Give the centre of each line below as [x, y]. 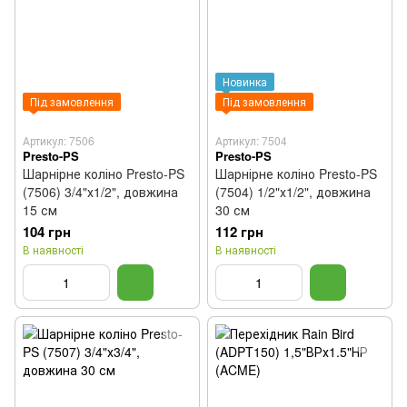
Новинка [245, 81]
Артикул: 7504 [251, 140]
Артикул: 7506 [59, 140]
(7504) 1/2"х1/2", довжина [293, 192]
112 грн [239, 232]
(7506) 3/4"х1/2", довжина [100, 192]
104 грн [47, 232]
